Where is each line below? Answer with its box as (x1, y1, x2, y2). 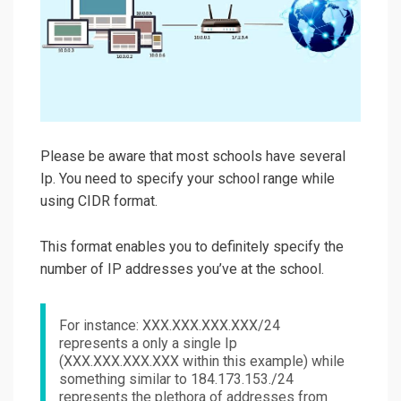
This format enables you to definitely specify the (40, 237, 344, 255)
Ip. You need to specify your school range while (40, 169, 335, 187)
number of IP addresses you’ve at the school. (40, 260, 324, 277)
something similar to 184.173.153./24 (59, 370, 294, 388)
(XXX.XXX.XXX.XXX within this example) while (59, 352, 345, 370)
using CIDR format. (40, 192, 158, 209)
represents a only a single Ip (59, 334, 237, 352)
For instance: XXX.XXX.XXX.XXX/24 (59, 316, 280, 334)
